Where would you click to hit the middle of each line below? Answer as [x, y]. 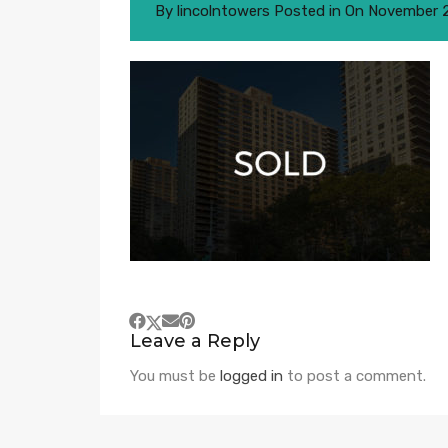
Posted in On [319, 11]
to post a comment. [354, 376]
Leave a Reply [195, 341]
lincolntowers [223, 11]
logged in [251, 376]
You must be [175, 376]
